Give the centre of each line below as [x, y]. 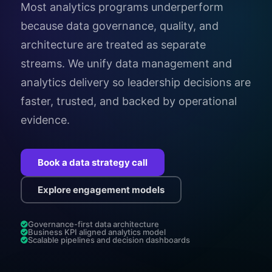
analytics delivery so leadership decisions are [136, 82]
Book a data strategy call [93, 162]
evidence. [45, 120]
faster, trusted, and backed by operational [129, 101]
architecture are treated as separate [113, 45]
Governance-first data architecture [93, 224]
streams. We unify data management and [126, 63]
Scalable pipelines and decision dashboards [109, 240]
